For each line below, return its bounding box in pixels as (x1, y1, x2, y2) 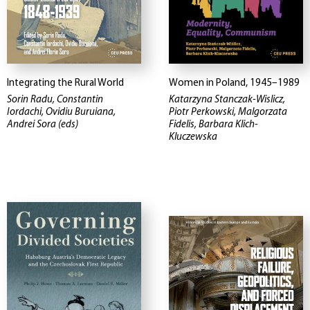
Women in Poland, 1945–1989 (169, 78, 300, 89)
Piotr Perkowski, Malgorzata (169, 107, 287, 118)
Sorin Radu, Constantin (7, 95, 103, 106)
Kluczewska (169, 132, 217, 143)
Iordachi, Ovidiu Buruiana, (7, 107, 116, 118)
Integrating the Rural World (7, 78, 124, 89)
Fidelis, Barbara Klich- (169, 120, 258, 131)
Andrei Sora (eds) (7, 120, 78, 131)
